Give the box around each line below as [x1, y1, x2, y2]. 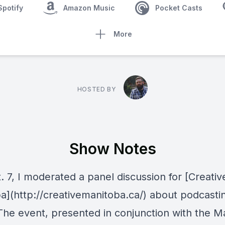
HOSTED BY [77, 85, 116, 93]
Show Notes [69, 140, 156, 158]
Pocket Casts [155, 4, 202, 12]
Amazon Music [63, 4, 115, 12]
